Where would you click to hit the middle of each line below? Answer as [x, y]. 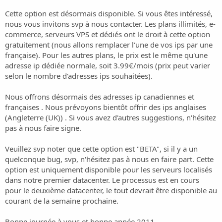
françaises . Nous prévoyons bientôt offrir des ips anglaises [106, 107]
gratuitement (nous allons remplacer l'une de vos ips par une [109, 44]
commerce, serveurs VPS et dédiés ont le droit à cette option [108, 34]
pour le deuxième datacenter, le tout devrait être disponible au [111, 190]
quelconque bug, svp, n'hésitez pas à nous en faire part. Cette [109, 159]
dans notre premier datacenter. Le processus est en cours [102, 180]
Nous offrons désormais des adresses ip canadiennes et [100, 96]
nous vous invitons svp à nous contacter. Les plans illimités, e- [110, 24]
